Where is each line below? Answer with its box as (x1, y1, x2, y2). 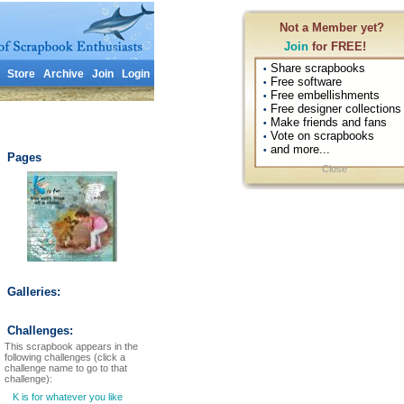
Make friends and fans (267, 115, 387, 129)
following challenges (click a (5, 352, 125, 363)
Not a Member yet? (280, 21, 384, 34)
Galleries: (7, 285, 60, 298)
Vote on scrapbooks (267, 129, 374, 142)
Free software (267, 75, 342, 88)
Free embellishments (267, 88, 380, 102)
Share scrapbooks (267, 61, 365, 75)
